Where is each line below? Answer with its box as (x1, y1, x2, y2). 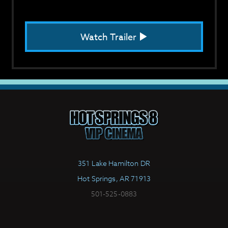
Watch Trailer (80, 31, 138, 44)
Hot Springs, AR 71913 (77, 173, 151, 183)
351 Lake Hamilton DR (78, 158, 150, 168)
